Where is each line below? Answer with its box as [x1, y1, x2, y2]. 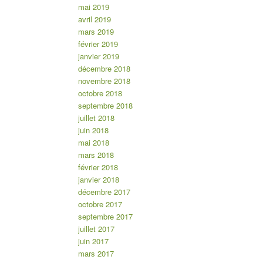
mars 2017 [77, 247, 114, 259]
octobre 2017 [77, 198, 122, 210]
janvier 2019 [77, 50, 119, 62]
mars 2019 [77, 25, 114, 37]
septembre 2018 [77, 99, 133, 111]
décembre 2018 [77, 62, 130, 74]
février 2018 [77, 161, 118, 173]
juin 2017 [77, 235, 109, 247]
